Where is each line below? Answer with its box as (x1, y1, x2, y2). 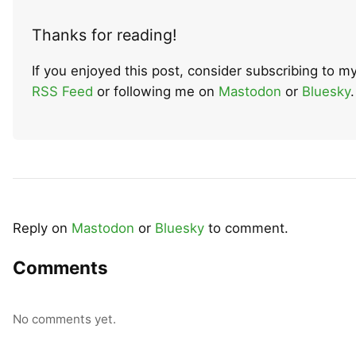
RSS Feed (32, 83, 93, 100)
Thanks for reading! (32, 25, 176, 45)
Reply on (13, 219, 72, 236)
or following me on (93, 83, 219, 100)
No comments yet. (13, 311, 116, 327)
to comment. (204, 219, 288, 236)
